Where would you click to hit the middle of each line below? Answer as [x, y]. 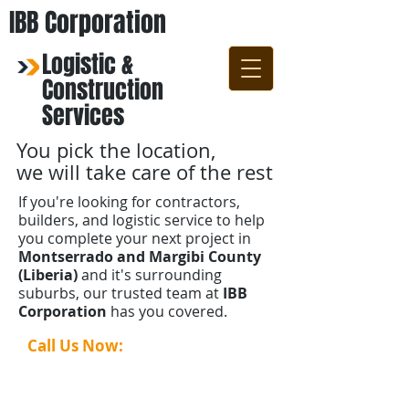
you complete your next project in [135, 238]
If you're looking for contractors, [129, 202]
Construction [103, 90]
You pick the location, [116, 150]
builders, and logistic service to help [142, 220]
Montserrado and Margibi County [140, 257]
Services [83, 115]
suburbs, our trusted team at [119, 293]
